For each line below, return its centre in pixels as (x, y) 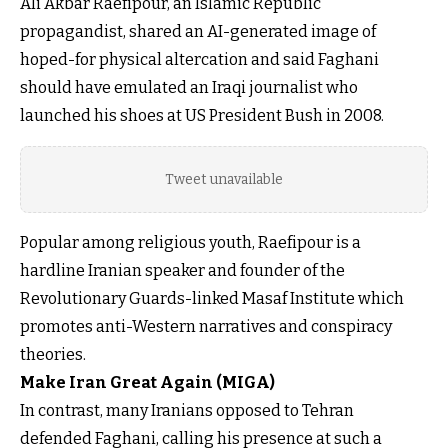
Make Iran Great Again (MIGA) (147, 382)
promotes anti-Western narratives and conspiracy (206, 326)
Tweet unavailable (224, 179)
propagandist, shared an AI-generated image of (198, 31)
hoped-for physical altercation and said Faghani (199, 59)
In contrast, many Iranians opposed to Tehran (187, 410)
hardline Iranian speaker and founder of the (182, 270)
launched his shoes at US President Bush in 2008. (202, 115)
